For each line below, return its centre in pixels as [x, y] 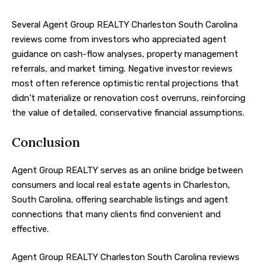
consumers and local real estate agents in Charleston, [121, 185]
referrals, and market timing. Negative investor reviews [122, 69]
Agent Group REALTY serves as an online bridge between [127, 171]
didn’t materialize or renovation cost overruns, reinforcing [129, 98]
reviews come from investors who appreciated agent [119, 40]
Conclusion [46, 142]
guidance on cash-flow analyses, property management [125, 54]
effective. [30, 229]
